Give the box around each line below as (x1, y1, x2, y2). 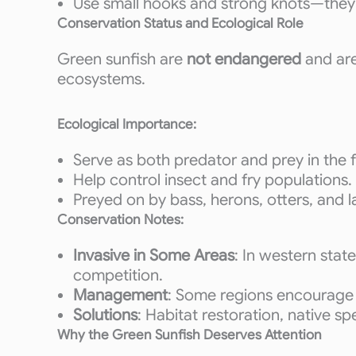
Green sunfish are (57, 49, 187, 69)
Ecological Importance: (57, 116, 196, 133)
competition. (73, 265, 163, 285)
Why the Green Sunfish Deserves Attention (57, 327, 322, 343)
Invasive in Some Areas (73, 246, 234, 265)
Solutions (73, 305, 137, 325)
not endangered (187, 49, 301, 69)
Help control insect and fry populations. (73, 170, 352, 190)
